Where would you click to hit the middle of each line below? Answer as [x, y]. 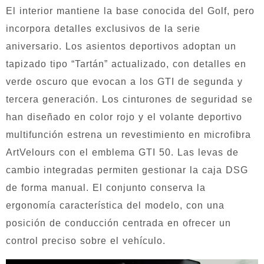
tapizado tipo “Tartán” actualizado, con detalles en [126, 64]
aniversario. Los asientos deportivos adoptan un [121, 46]
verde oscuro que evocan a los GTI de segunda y [124, 81]
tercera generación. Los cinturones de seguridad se [129, 99]
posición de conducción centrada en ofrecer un [118, 223]
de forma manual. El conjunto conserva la [106, 187]
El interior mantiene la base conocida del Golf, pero [130, 11]
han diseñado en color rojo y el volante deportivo [124, 117]
